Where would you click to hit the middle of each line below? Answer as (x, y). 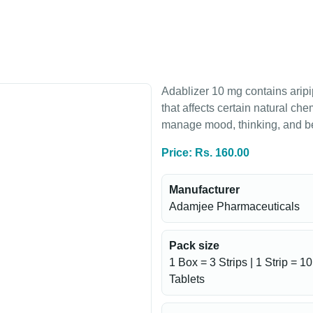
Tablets (187, 279)
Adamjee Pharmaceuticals (234, 206)
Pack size (194, 246)
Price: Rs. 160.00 (205, 153)
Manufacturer (204, 190)
